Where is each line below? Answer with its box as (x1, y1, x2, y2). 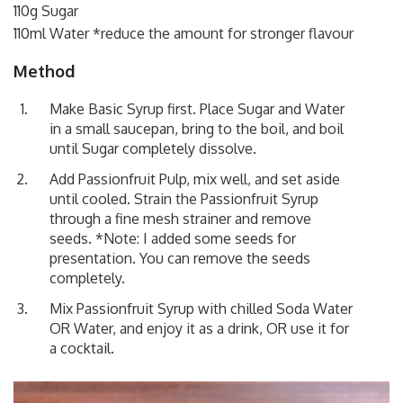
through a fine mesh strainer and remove (49, 209, 311, 228)
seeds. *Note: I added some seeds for (49, 228, 296, 247)
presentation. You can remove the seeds (49, 248, 310, 267)
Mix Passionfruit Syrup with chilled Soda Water (49, 299, 353, 318)
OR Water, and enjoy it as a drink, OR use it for (49, 318, 349, 337)
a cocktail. (49, 338, 114, 357)
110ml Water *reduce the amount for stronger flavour (13, 23, 354, 42)
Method (13, 60, 75, 81)
